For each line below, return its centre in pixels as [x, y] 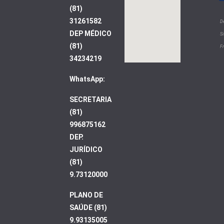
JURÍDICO [86, 149]
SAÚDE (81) [88, 207]
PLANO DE [86, 195]
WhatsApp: [87, 79]
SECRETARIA [90, 99]
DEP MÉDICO [90, 33]
